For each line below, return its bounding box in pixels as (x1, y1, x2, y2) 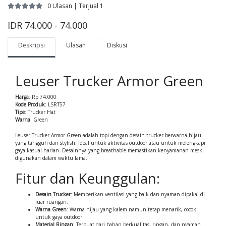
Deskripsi (18, 41, 45, 49)
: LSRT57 (45, 101, 66, 108)
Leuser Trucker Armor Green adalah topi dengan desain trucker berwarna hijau (15, 132, 201, 139)
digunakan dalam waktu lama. (15, 154, 87, 161)
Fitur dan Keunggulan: (15, 168, 160, 188)
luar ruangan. (35, 198, 68, 205)
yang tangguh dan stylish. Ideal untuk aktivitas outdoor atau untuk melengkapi (15, 139, 205, 146)
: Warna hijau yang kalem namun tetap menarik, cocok (67, 206, 196, 213)
